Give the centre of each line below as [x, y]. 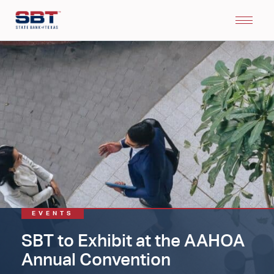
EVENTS [53, 213]
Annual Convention [96, 259]
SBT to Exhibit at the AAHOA [133, 240]
